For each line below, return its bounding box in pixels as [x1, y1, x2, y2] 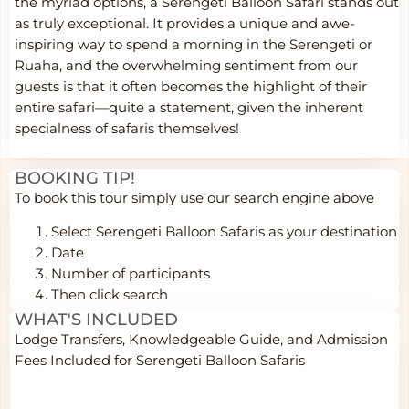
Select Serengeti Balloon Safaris [51, 224, 265, 241]
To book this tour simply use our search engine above [15, 189, 374, 206]
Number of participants [51, 266, 210, 283]
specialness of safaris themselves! [15, 121, 239, 138]
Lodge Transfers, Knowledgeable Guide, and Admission [15, 331, 388, 349]
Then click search [51, 287, 168, 304]
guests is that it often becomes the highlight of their [15, 79, 367, 96]
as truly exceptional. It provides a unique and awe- [15, 16, 355, 33]
